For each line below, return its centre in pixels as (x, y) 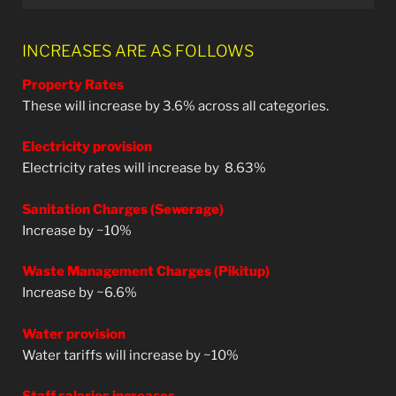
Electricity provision (87, 147)
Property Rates (73, 84)
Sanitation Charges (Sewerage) (123, 209)
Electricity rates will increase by (123, 168)
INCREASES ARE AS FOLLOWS (138, 51)
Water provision (74, 334)
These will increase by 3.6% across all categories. (175, 106)
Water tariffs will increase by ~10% (130, 355)
